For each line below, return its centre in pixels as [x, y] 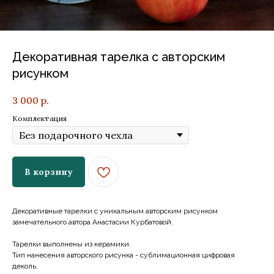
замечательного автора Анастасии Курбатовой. [94, 222]
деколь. [25, 266]
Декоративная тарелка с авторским [119, 57]
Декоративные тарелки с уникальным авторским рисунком [115, 211]
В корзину [49, 172]
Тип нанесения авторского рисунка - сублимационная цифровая [124, 255]
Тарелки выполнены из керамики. [72, 244]
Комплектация [39, 118]
